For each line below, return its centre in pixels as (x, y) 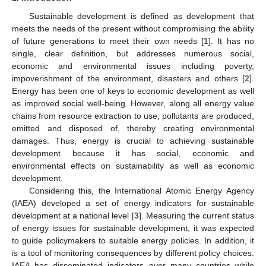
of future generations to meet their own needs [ (108, 41)
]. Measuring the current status (197, 215)
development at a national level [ (73, 215)
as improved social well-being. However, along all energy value (133, 103)
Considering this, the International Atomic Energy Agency (141, 190)
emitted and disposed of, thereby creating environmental (133, 128)
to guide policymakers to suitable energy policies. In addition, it (133, 240)
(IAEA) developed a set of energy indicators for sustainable (133, 203)
